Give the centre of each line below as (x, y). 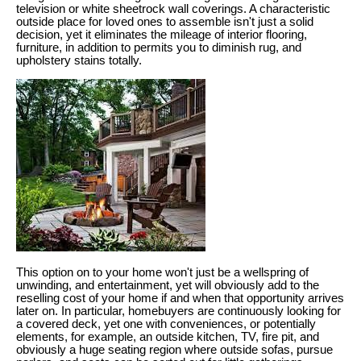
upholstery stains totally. (79, 61)
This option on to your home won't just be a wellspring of (162, 272)
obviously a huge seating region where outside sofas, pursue (174, 349)
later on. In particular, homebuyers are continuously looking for (178, 311)
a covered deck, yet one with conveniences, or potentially (166, 324)
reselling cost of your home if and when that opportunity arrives (180, 298)
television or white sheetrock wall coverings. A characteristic (173, 9)
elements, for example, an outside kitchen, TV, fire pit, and (168, 336)
